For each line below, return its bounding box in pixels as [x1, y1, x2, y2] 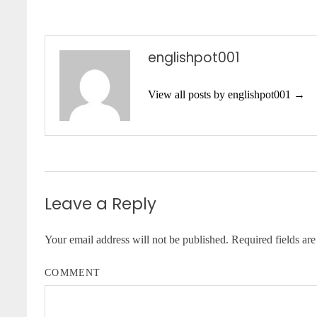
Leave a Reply [45, 192, 157, 215]
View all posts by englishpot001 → [148, 88, 306, 100]
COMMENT [45, 267, 100, 278]
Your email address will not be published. [45, 233, 229, 246]
